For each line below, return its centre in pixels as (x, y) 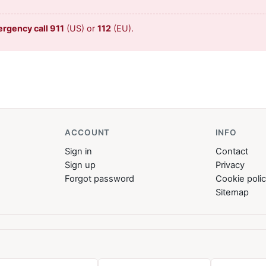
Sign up (80, 165)
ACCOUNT (88, 133)
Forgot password (100, 179)
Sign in (79, 152)
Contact (232, 152)
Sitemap (232, 193)
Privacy (230, 165)
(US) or (81, 28)
